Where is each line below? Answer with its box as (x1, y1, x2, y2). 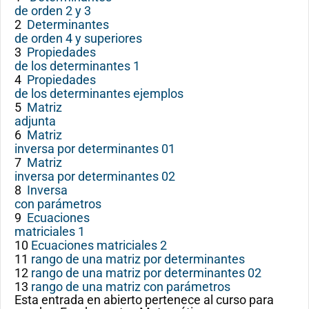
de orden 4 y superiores (14, 31, 142, 46)
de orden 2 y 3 (14, 3, 91, 18)
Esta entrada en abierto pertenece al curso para (14, 292, 274, 307)
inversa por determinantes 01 (14, 141, 175, 156)
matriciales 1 (14, 224, 85, 239)
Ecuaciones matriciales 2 (31, 238, 167, 252)
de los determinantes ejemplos (14, 86, 183, 101)
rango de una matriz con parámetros (31, 279, 230, 294)
